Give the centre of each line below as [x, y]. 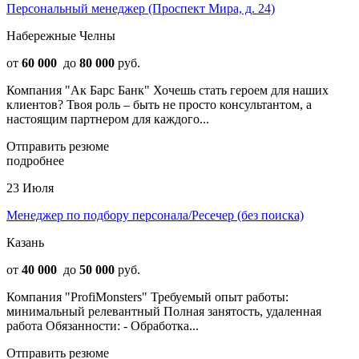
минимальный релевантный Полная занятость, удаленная [164, 311]
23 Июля [30, 188]
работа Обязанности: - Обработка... [103, 325]
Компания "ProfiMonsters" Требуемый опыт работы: [147, 296]
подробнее [35, 160]
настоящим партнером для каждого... [108, 119]
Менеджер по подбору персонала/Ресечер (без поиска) [155, 215]
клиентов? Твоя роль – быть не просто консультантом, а [159, 104]
